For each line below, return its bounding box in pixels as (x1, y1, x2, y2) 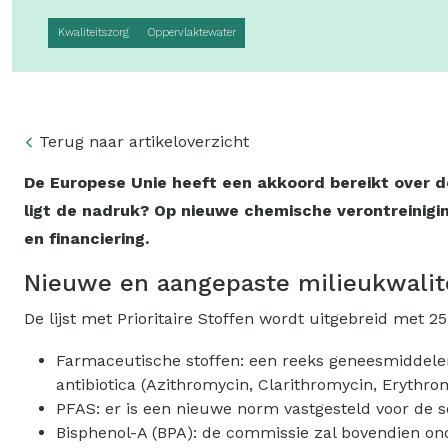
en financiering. (24, 228, 149, 248)
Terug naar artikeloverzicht (39, 131, 249, 151)
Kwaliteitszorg (57, 26, 129, 40)
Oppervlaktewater (147, 26, 236, 40)
